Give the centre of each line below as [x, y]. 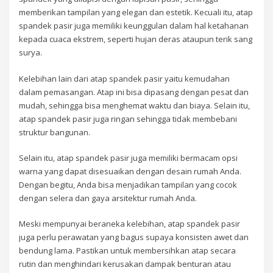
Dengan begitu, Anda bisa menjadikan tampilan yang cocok [128, 185]
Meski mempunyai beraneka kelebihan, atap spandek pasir [130, 224]
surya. [31, 53]
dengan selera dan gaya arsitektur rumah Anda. [108, 198]
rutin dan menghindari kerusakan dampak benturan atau [125, 264]
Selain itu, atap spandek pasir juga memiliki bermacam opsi [129, 158]
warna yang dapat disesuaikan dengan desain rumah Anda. [130, 172]
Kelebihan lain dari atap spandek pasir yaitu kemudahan [125, 78]
